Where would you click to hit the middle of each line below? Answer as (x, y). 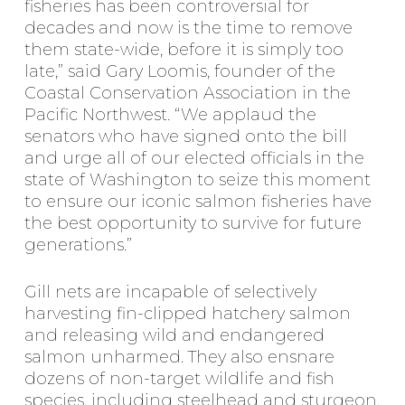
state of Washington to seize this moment (197, 180)
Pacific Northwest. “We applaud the (170, 115)
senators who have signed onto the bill (185, 137)
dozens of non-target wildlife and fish (179, 379)
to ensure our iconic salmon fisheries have (198, 202)
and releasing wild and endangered (174, 335)
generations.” (78, 245)
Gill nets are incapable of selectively (170, 292)
